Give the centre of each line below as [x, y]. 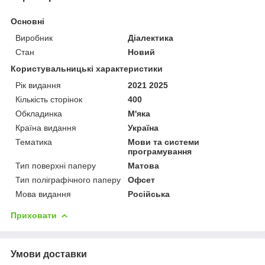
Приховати [34, 215]
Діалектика [151, 38]
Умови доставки [49, 254]
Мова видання [43, 194]
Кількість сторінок [49, 99]
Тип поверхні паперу [56, 165]
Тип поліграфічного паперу [68, 180]
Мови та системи [164, 142]
